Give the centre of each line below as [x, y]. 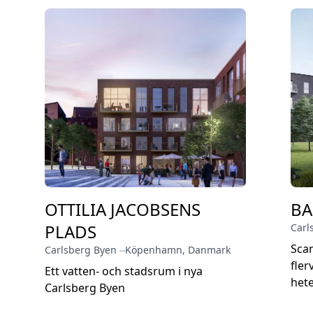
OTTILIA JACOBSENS [123, 209]
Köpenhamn [154, 250]
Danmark [209, 250]
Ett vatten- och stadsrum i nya [124, 271]
